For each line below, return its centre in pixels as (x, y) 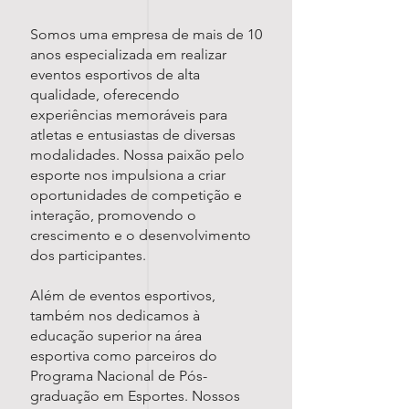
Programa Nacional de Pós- (119, 376)
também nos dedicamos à (115, 316)
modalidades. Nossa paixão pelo (137, 155)
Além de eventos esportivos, (123, 296)
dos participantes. (88, 256)
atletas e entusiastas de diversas (133, 135)
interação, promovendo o (113, 215)
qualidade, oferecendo (105, 95)
